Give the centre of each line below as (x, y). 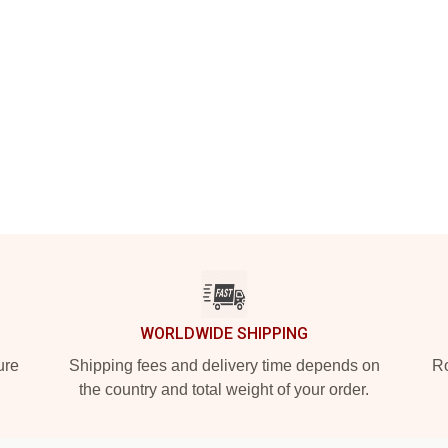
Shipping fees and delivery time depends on (224, 365)
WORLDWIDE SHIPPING (224, 333)
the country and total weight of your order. (224, 389)
